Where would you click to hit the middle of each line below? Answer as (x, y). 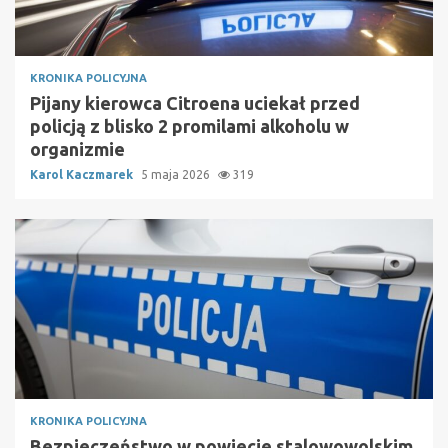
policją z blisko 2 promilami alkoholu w (189, 126)
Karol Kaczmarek (83, 175)
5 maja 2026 (177, 175)
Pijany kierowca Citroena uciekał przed (195, 103)
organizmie (77, 149)
